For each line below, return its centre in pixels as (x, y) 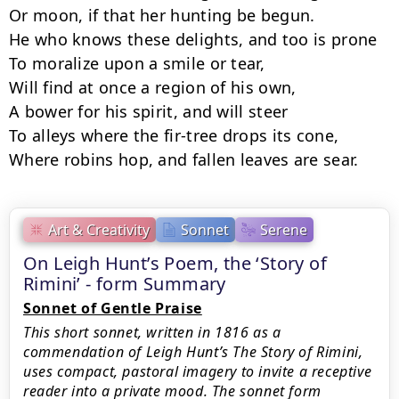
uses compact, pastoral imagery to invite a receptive (198, 371)
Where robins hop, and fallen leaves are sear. (184, 159)
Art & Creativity (99, 229)
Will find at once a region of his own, (153, 87)
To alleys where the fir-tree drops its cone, (174, 135)
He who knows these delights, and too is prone (193, 39)
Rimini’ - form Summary (125, 284)
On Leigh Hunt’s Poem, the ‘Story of (175, 263)
